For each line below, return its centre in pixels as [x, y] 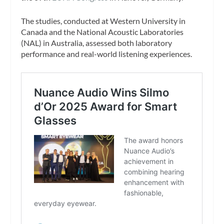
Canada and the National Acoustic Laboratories [102, 32]
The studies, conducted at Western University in [103, 21]
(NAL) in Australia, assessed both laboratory [97, 43]
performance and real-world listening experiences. [107, 54]
